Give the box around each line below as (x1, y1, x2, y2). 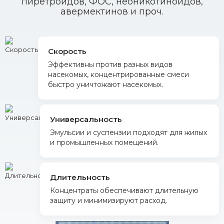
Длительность (50, 172, 110, 182)
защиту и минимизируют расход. (50, 196, 167, 205)
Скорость (48, 46, 86, 56)
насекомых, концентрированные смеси (48, 70, 189, 79)
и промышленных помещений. (50, 138, 158, 147)
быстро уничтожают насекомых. (48, 80, 163, 89)
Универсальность (50, 114, 122, 124)
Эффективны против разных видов (48, 60, 172, 69)
